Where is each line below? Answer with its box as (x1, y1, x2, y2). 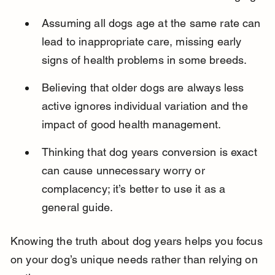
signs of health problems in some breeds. (41, 53, 247, 67)
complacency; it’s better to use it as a (41, 182, 229, 196)
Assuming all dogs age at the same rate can (41, 17, 264, 30)
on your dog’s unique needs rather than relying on (10, 253, 261, 266)
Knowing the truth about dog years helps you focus (10, 234, 266, 248)
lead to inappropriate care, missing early (41, 35, 245, 48)
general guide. (41, 201, 114, 214)
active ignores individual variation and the (41, 99, 251, 113)
